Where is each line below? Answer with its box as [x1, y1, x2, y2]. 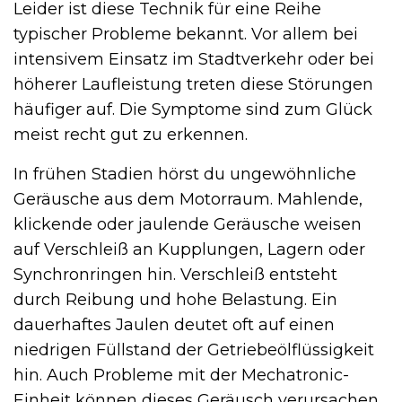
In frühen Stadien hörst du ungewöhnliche [13, 163, 356, 184]
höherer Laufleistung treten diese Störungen [13, 74, 373, 94]
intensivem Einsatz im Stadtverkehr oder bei [13, 48, 374, 69]
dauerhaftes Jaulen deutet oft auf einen [13, 314, 335, 335]
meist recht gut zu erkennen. [13, 124, 248, 144]
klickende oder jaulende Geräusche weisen [13, 214, 362, 234]
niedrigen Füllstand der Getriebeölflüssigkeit [13, 339, 374, 360]
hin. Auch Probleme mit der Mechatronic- [13, 364, 349, 385]
